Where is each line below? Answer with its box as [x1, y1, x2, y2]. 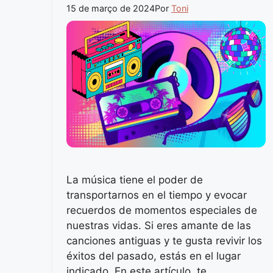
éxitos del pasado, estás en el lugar [66, 249, 241, 262]
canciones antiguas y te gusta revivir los [66, 234, 262, 247]
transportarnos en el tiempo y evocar [66, 188, 247, 201]
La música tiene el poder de [66, 173, 203, 186]
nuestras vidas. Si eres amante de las [66, 219, 251, 232]
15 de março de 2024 [66, 2, 155, 13]
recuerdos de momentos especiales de [66, 204, 257, 216]
